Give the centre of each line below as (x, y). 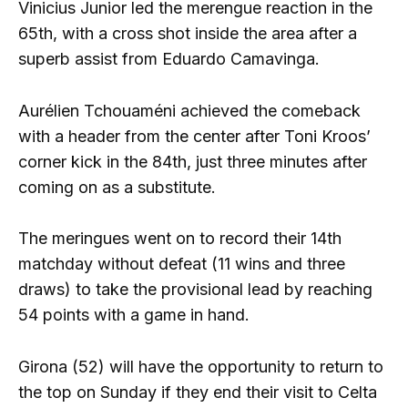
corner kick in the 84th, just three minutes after (193, 161)
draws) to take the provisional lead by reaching (195, 290)
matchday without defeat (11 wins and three (182, 264)
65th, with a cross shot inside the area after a (188, 33)
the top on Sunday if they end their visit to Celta (198, 393)
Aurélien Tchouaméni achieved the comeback (189, 110)
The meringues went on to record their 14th (180, 239)
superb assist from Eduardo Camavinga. (169, 58)
